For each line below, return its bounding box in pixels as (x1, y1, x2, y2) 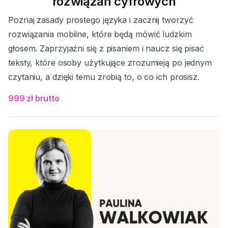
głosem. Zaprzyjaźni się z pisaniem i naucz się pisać (8, 43, 205, 53)
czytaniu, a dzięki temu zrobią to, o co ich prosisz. (8, 71, 200, 82)
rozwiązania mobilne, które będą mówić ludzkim (8, 28, 192, 39)
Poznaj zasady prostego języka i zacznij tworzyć (8, 14, 193, 25)
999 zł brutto (8, 93, 60, 103)
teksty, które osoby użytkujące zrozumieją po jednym (8, 57, 212, 68)
